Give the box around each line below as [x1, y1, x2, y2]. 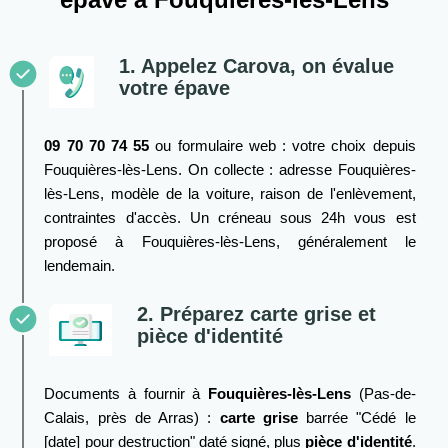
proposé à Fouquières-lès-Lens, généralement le [44, 233, 416, 251]
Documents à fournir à [44, 385, 208, 403]
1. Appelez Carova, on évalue [118, 55, 394, 78]
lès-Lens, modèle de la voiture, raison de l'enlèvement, [44, 185, 416, 203]
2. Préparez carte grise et [137, 303, 377, 326]
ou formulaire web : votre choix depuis [149, 137, 416, 155]
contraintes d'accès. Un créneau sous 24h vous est [44, 209, 416, 227]
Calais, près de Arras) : [44, 409, 220, 427]
